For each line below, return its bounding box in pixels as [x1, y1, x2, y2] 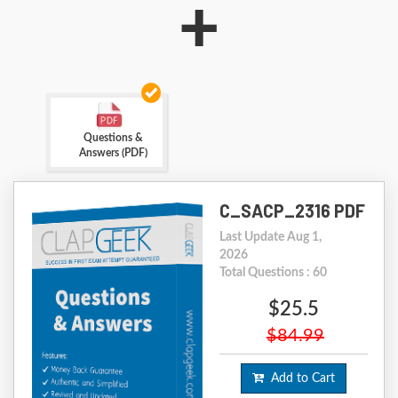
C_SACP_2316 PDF [219, 200, 365, 222]
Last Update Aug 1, [219, 231, 322, 244]
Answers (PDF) [79, 147, 147, 159]
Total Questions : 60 [219, 267, 327, 280]
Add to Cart [263, 372, 335, 386]
